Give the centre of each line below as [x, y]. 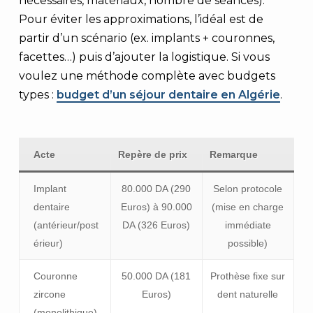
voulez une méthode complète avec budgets [147, 76]
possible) [248, 243]
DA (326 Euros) [156, 225]
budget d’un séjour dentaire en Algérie [168, 95]
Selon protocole [248, 189]
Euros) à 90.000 [156, 207]
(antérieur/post [66, 225]
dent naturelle [248, 294]
